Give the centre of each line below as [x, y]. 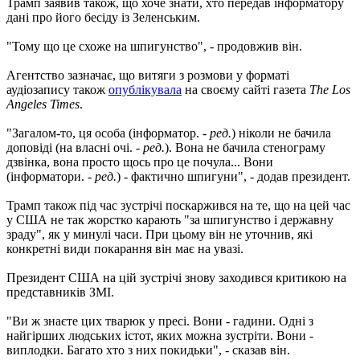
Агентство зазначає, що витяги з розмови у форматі [148, 75]
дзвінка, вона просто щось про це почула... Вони [140, 162]
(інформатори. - [51, 176]
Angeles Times [43, 104]
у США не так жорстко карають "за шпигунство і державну [170, 219]
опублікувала [145, 89]
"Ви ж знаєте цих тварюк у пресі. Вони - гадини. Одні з [160, 321]
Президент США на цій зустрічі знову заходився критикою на [176, 277]
